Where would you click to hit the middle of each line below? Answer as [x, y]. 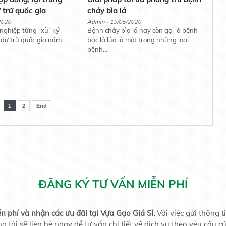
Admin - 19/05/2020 [114, 21]
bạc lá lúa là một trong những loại [138, 40]
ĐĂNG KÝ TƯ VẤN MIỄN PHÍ [113, 184]
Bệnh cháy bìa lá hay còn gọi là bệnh [142, 30]
